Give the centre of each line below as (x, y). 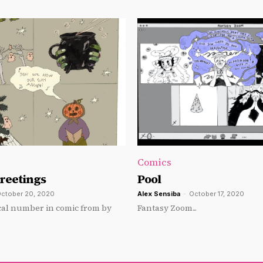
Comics (154, 162)
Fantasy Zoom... (167, 208)
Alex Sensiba (159, 193)
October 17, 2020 (217, 193)
